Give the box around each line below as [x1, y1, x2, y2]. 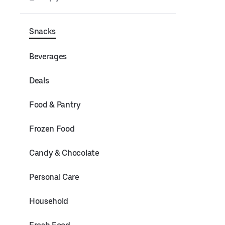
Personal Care [29, 172, 79, 182]
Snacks [29, 27, 56, 36]
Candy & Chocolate [29, 148, 99, 158]
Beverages [29, 52, 67, 61]
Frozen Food [29, 124, 75, 134]
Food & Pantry [29, 100, 81, 109]
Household [29, 196, 69, 206]
